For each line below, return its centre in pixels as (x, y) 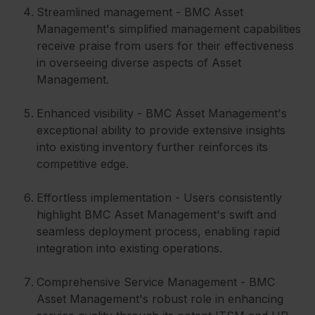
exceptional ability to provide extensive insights (161, 130)
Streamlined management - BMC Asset (140, 12)
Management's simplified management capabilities (169, 28)
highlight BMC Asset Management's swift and (156, 214)
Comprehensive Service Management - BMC (156, 282)
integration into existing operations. (131, 248)
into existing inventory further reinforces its (152, 147)
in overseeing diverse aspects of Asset (139, 62)
